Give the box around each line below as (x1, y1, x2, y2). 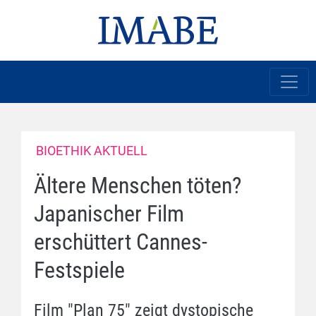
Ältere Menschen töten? (34, 172, 242, 199)
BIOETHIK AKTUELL (36, 143, 147, 158)
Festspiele (34, 257, 125, 284)
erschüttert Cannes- (34, 229, 207, 255)
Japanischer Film (34, 200, 184, 227)
